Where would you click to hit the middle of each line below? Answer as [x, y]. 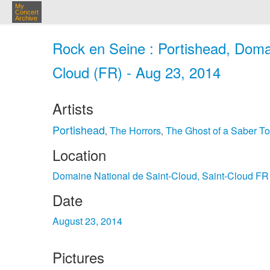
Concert [27, 12]
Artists [73, 108]
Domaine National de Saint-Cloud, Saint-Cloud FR [161, 176]
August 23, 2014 [87, 221]
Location [79, 155]
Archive [26, 18]
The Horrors [135, 130]
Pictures [78, 257]
